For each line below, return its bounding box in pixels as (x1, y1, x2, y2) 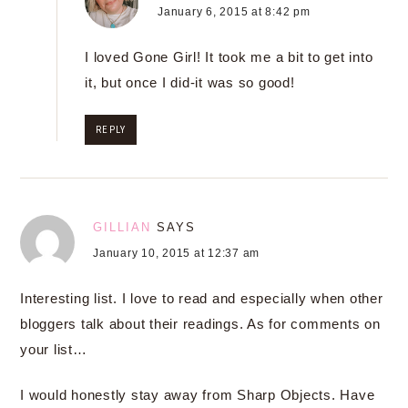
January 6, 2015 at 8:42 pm (158, 5, 311, 18)
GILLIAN (93, 219, 151, 234)
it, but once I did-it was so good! (85, 74, 295, 90)
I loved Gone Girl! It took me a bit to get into (85, 48, 373, 65)
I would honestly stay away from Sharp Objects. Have (20, 386, 375, 403)
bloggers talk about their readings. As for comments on (20, 315, 381, 331)
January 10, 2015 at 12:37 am (93, 246, 260, 260)
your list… (20, 341, 87, 357)
